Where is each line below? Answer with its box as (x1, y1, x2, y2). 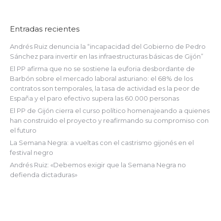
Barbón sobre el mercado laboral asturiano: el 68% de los (10, 74, 193, 82)
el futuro (10, 126, 37, 134)
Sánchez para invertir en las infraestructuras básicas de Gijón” (10, 52, 203, 60)
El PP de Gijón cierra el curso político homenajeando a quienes (10, 107, 210, 114)
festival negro (10, 148, 53, 156)
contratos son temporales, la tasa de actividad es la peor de (10, 84, 200, 92)
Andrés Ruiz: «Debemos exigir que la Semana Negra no (10, 161, 186, 169)
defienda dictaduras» (10, 171, 77, 179)
